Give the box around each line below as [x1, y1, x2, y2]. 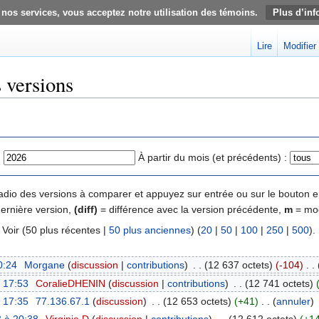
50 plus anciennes [109, 224, 191, 236]
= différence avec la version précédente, [98, 203, 284, 215]
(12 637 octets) [204, 259, 273, 271]
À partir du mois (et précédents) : [138, 151, 287, 163]
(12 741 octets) [244, 277, 313, 289]
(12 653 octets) [162, 295, 231, 307]
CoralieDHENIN [35, 277, 105, 289]
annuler [276, 295, 310, 307]
